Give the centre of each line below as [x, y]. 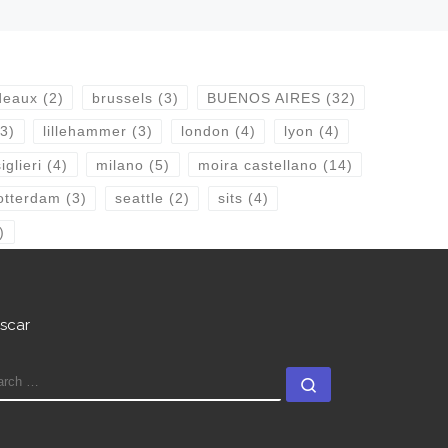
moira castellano [257, 164]
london [205, 131]
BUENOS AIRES [263, 97]
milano [119, 164]
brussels [122, 97]
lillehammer [84, 131]
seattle [139, 198]
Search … [356, 383]
